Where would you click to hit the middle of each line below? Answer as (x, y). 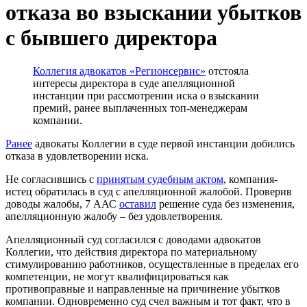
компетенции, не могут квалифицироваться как (117, 276)
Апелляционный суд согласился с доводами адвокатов (133, 239)
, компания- (250, 179)
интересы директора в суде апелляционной (134, 83)
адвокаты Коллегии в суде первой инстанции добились (163, 143)
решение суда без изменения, (225, 204)
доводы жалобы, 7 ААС (62, 204)
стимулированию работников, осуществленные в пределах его (152, 264)
